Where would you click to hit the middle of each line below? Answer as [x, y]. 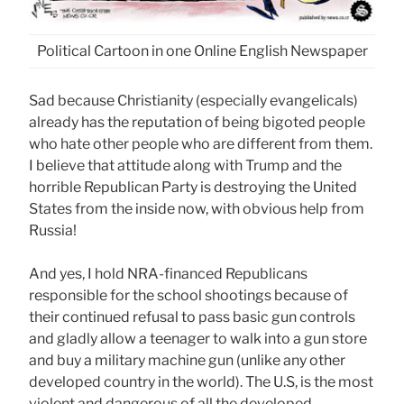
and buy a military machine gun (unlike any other [187, 360]
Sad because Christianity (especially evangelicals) [193, 101]
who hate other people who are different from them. [201, 144]
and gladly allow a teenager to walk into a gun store [198, 339]
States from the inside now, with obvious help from [197, 209]
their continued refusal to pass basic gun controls [192, 317]
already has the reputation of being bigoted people [197, 122]
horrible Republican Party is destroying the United [193, 187]
